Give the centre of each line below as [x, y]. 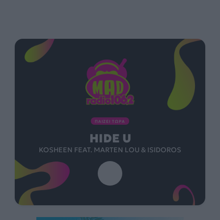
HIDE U [110, 139]
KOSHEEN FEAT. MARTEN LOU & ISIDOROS [110, 150]
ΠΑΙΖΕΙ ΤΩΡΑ [110, 122]
